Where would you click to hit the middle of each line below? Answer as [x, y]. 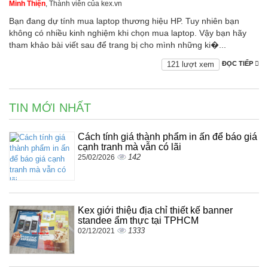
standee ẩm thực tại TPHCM [138, 221]
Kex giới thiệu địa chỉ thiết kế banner [155, 211]
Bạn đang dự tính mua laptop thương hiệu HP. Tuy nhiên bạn [124, 21]
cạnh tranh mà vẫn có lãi [130, 147]
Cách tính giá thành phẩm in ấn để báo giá [167, 137]
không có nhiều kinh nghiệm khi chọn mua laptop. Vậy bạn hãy [128, 33]
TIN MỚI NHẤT [50, 108]
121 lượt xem [191, 65]
